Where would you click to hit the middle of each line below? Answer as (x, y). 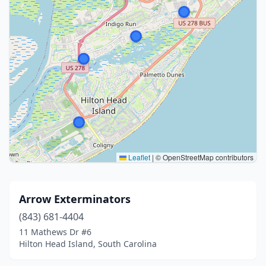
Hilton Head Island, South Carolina (88, 244)
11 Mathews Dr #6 (55, 232)
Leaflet (138, 157)
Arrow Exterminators (75, 199)
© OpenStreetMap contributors (204, 157)
